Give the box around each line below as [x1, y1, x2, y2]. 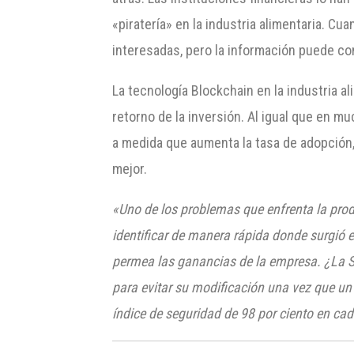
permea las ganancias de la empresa [112, 252, 318, 269]
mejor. [112, 160, 148, 177]
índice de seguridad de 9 [112, 304, 248, 322]
